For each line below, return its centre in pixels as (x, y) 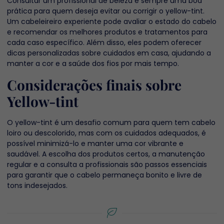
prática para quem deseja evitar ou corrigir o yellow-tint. (106, 11)
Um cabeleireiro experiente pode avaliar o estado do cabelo (112, 22)
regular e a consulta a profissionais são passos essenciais (107, 164)
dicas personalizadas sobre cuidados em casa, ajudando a (109, 53)
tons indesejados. (37, 185)
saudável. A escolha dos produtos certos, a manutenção (106, 154)
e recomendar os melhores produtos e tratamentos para (107, 32)
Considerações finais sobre (94, 84)
